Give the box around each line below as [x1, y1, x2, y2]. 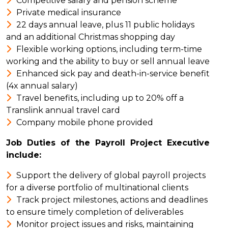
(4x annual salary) [6, 81, 78, 91]
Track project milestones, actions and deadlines [16, 195, 208, 205]
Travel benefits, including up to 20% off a [16, 93, 184, 103]
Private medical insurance [16, 8, 121, 17]
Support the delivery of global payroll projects [16, 170, 206, 180]
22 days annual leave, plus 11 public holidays [16, 20, 194, 30]
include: [6, 150, 41, 160]
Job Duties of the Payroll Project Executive [6, 138, 210, 148]
